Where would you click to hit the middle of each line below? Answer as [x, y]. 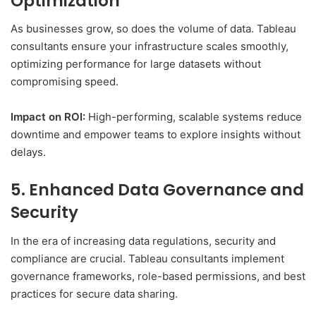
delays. [28, 152]
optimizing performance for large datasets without [136, 64]
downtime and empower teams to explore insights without [156, 135]
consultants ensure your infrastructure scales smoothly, [150, 47]
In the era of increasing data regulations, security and [143, 241]
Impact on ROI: [48, 117]
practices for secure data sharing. [94, 293]
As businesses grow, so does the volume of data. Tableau [153, 29]
